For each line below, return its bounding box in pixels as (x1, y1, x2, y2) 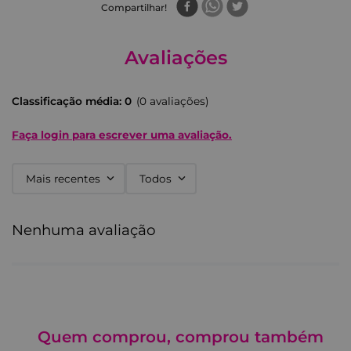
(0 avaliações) (136, 95, 208, 107)
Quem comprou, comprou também (37, 327, 324, 346)
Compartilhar (101, 2, 165, 13)
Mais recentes (26, 172, 100, 185)
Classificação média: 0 (12, 95, 132, 107)
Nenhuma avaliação (12, 221, 156, 239)
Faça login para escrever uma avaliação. (12, 128, 232, 141)
